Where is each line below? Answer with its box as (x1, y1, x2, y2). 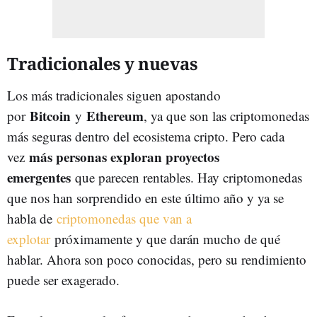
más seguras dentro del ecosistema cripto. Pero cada (7, 127, 284, 145)
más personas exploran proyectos (29, 147, 219, 166)
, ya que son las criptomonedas (144, 107, 309, 125)
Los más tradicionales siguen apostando (7, 86, 221, 104)
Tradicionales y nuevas (7, 52, 197, 75)
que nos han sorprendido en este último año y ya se (7, 189, 284, 207)
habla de (7, 209, 57, 227)
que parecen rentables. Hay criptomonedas (71, 168, 302, 186)
